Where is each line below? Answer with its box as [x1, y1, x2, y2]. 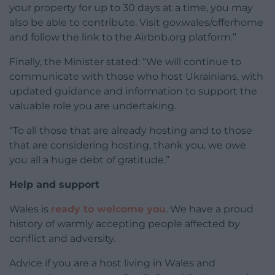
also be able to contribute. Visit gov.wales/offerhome [9, 17, 263, 29]
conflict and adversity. [9, 233, 115, 245]
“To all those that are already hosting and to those [9, 125, 252, 137]
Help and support [9, 179, 99, 191]
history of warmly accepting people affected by [9, 218, 240, 230]
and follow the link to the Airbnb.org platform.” [9, 31, 236, 44]
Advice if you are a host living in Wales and [9, 257, 215, 269]
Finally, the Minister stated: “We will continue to [9, 56, 241, 68]
